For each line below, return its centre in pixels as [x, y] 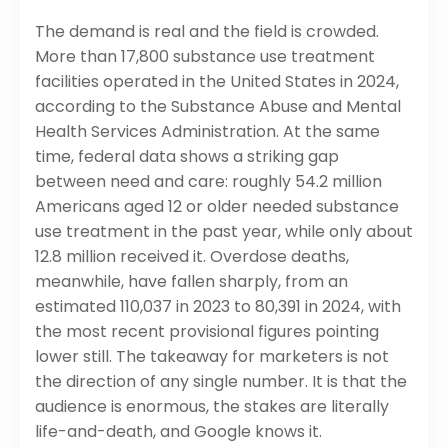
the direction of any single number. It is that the [221, 381]
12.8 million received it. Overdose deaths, [192, 256]
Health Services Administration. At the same [207, 131]
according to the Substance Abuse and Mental [218, 106]
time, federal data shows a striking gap [187, 156]
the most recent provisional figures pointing [207, 331]
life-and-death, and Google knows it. [178, 431]
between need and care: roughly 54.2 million [208, 181]
